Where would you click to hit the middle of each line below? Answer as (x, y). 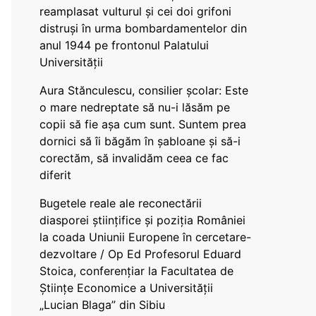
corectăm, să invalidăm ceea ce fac (134, 158)
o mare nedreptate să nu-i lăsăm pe (135, 107)
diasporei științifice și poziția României (142, 220)
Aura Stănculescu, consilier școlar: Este (144, 90)
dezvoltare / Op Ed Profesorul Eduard (140, 254)
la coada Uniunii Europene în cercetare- (145, 237)
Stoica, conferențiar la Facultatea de (136, 271)
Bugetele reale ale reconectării (121, 203)
